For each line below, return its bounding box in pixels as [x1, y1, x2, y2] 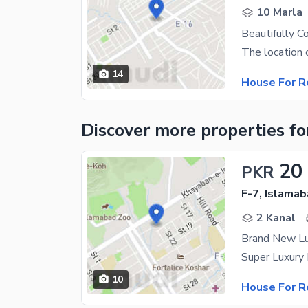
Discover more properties [81, 118, 289, 142]
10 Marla [256, 5, 302, 21]
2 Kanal [256, 210, 296, 225]
